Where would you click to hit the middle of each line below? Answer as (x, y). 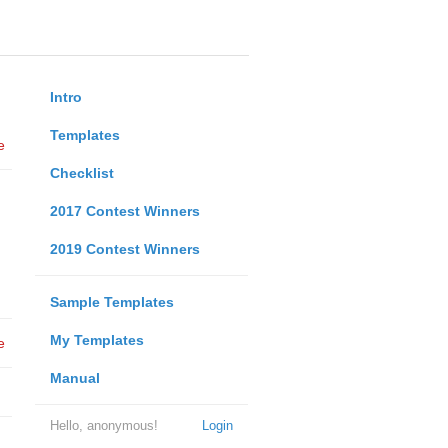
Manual (74, 378)
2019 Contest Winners (124, 249)
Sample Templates (111, 302)
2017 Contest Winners (124, 211)
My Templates (96, 340)
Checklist (81, 173)
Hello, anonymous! (103, 425)
